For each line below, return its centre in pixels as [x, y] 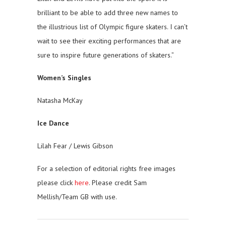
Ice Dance [53, 123]
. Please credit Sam [118, 183]
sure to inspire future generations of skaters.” [106, 55]
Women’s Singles [64, 78]
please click [56, 183]
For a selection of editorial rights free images [106, 169]
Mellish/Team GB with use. [77, 197]
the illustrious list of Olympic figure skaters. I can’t [112, 27]
